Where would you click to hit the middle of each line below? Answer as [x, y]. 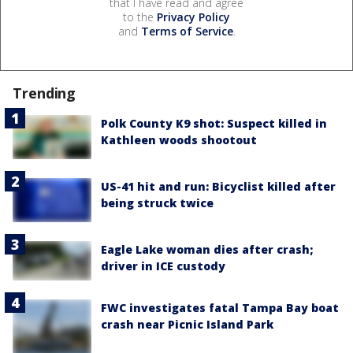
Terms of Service [187, 31]
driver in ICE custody [163, 266]
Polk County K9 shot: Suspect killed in [214, 123]
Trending [45, 93]
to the [140, 17]
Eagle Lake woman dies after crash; [207, 250]
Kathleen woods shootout [179, 139]
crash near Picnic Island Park [187, 325]
